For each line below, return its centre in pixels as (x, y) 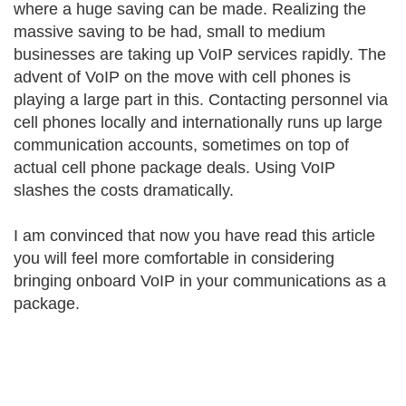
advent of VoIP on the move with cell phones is (182, 77)
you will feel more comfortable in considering (174, 258)
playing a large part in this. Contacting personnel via (201, 100)
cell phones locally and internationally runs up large (198, 122)
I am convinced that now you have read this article (194, 236)
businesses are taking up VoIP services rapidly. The (200, 54)
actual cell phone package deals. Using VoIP (174, 168)
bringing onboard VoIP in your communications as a (200, 281)
